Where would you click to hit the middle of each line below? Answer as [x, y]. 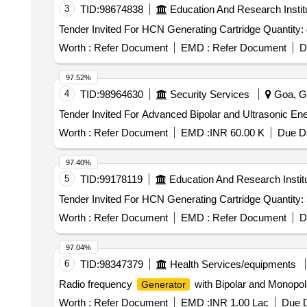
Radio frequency [97, 284]
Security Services [209, 94]
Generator [163, 284]
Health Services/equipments [233, 264]
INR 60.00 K [237, 133]
